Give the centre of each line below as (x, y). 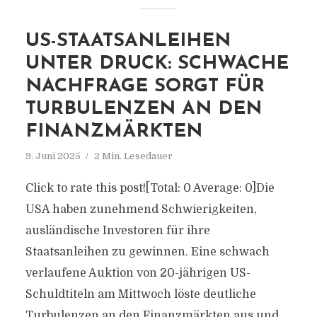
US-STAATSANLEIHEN (128, 41)
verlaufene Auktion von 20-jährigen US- (138, 273)
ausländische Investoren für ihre (117, 231)
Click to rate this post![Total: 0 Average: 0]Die (150, 188)
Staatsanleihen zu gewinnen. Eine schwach (147, 252)
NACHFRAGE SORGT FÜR (145, 87)
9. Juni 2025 (53, 156)
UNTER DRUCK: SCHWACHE (157, 64)
